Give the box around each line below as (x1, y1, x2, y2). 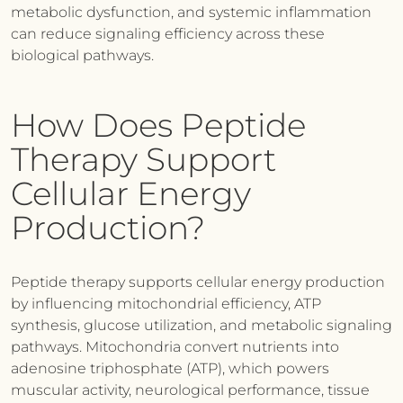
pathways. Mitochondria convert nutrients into (11, 338, 339, 355)
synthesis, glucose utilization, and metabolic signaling (11, 317, 392, 334)
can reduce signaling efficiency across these (11, 25, 325, 42)
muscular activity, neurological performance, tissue (11, 381, 370, 399)
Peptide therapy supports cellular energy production (11, 273, 385, 291)
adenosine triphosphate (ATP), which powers (11, 360, 329, 377)
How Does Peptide (11, 105, 306, 145)
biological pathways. (11, 47, 154, 64)
